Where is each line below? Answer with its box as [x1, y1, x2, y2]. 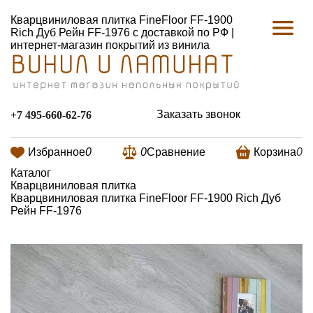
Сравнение [147, 145, 205, 158]
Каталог [10, 166, 51, 179]
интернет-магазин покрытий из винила [10, 39, 210, 51]
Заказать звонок [156, 108, 240, 121]
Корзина [254, 145, 296, 158]
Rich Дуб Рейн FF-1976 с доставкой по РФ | [10, 27, 234, 38]
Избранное [28, 145, 85, 158]
